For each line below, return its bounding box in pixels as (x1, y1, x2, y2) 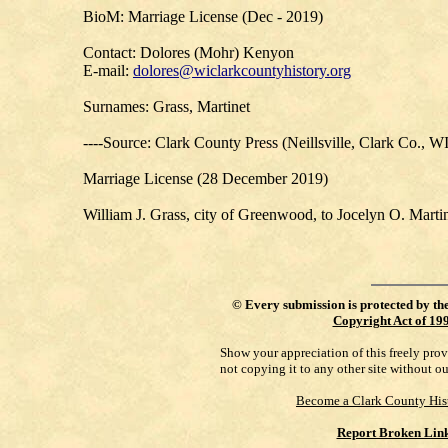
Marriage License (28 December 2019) (83, 170, 328, 187)
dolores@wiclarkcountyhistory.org (133, 62, 351, 79)
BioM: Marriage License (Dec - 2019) (83, 8, 323, 25)
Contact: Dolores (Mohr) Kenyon (83, 44, 294, 61)
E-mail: (83, 62, 133, 79)
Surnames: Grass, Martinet (83, 98, 250, 115)
